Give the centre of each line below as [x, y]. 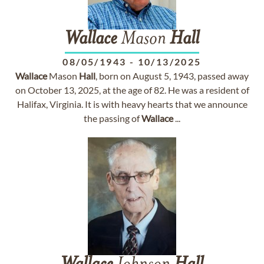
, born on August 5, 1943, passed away [172, 76]
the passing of [113, 118]
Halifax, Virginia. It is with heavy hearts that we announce [132, 104]
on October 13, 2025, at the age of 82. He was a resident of [132, 90]
